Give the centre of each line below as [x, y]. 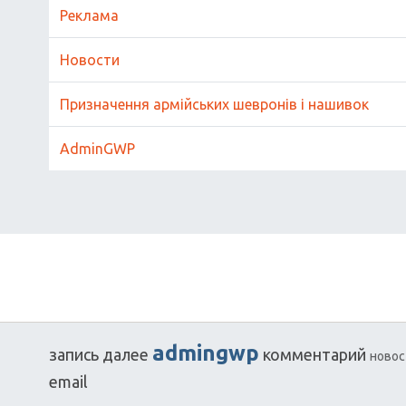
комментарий [314, 354]
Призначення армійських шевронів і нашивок [214, 104]
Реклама [89, 15]
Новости [90, 60]
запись [74, 354]
